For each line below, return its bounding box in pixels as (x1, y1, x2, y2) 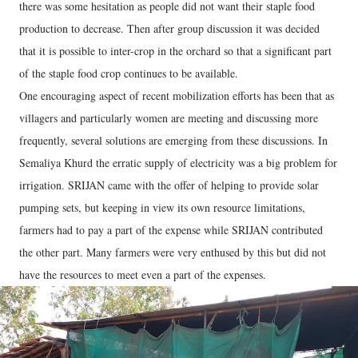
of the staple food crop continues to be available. (19, 65, 238, 81)
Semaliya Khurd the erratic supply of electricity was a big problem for (19, 154, 337, 170)
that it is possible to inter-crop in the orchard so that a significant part (19, 42, 332, 58)
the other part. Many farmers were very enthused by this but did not (19, 244, 326, 260)
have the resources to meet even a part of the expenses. (19, 266, 266, 282)
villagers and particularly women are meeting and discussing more (19, 109, 318, 125)
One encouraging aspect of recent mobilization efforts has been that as (19, 87, 334, 103)
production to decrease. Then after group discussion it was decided (19, 20, 320, 36)
